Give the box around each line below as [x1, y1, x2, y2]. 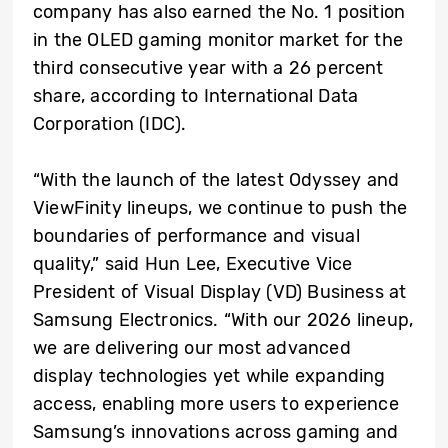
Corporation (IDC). [33, 113, 187, 136]
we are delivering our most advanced [33, 337, 351, 360]
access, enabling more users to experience [33, 393, 399, 416]
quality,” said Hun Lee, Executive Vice [33, 253, 353, 276]
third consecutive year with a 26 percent [33, 57, 384, 80]
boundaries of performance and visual [33, 225, 360, 248]
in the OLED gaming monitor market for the [33, 29, 403, 52]
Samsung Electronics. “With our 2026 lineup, [33, 309, 414, 332]
